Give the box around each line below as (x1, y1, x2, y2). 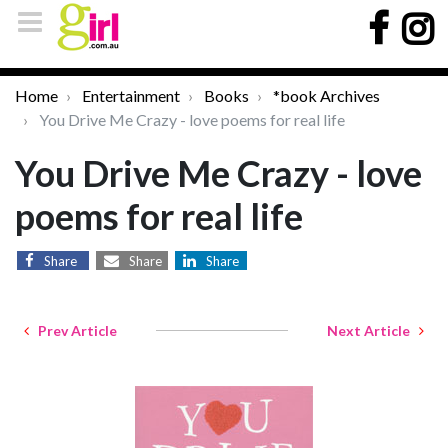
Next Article (327, 322, 419, 339)
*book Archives (273, 86, 380, 105)
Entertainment (82, 86, 180, 105)
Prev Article (29, 322, 117, 339)
